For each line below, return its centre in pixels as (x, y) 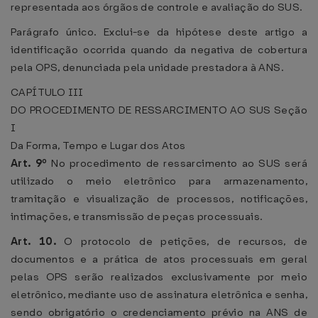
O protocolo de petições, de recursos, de (186, 241)
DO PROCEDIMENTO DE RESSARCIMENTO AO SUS (141, 110)
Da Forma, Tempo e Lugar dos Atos (98, 146)
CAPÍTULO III (47, 92)
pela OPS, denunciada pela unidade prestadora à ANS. (147, 67)
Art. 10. (38, 241)
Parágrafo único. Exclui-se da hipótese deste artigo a (159, 32)
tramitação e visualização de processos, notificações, (159, 199)
